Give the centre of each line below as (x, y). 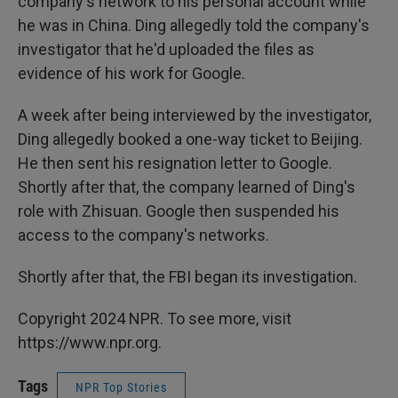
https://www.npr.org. (90, 342)
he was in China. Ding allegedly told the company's (194, 25)
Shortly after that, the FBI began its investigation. (187, 277)
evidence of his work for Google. (131, 73)
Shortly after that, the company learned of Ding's (187, 187)
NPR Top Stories (121, 387)
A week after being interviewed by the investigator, (195, 115)
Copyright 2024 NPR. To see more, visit (155, 318)
